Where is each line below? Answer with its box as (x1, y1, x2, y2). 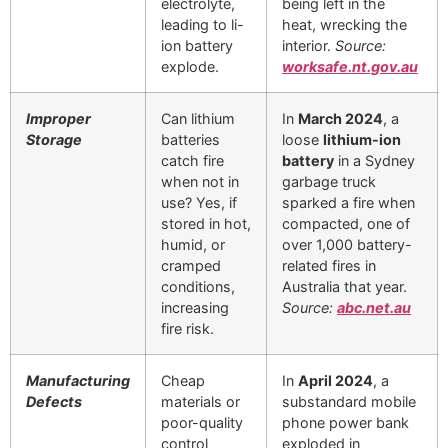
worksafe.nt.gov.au (282, 57, 418, 75)
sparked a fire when (282, 193, 415, 211)
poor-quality (161, 413, 243, 431)
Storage (26, 130, 82, 148)
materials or (161, 392, 240, 410)
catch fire (161, 151, 224, 169)
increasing (161, 298, 229, 316)
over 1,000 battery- (282, 235, 412, 253)
